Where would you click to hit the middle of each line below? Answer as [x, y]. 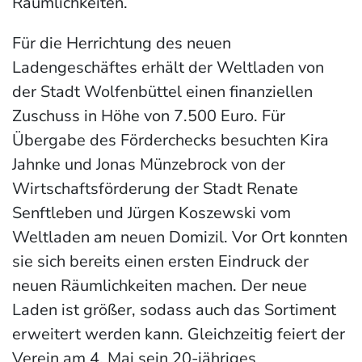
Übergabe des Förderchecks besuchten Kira [170, 141]
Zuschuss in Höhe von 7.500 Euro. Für [149, 116]
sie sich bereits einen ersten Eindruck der [160, 262]
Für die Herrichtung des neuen [122, 44]
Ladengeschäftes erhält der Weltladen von [168, 68]
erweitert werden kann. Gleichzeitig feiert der [179, 335]
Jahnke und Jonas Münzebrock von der [149, 165]
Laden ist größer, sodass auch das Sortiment [174, 310]
